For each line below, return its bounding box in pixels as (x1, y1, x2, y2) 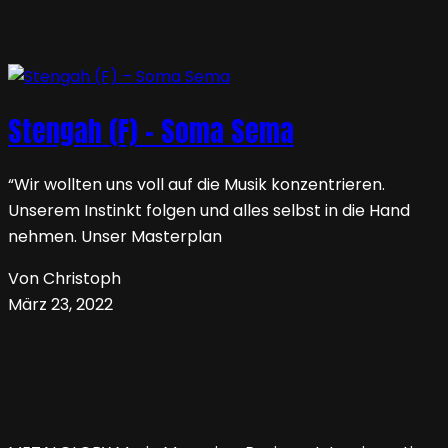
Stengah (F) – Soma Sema (8, 110, 294, 153)
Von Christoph (8, 267, 121, 291)
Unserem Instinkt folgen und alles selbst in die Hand (8, 199, 410, 223)
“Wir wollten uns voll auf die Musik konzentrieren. (8, 173, 385, 197)
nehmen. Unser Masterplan (8, 225, 222, 249)
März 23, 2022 (8, 293, 113, 317)
